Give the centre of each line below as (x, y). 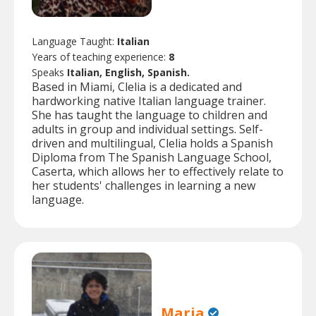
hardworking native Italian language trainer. (149, 101)
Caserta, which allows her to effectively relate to (158, 172)
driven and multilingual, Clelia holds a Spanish (152, 144)
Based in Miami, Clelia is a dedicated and (137, 87)
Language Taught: (74, 42)
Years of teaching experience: (100, 57)
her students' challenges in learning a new (144, 186)
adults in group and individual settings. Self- (147, 129)
